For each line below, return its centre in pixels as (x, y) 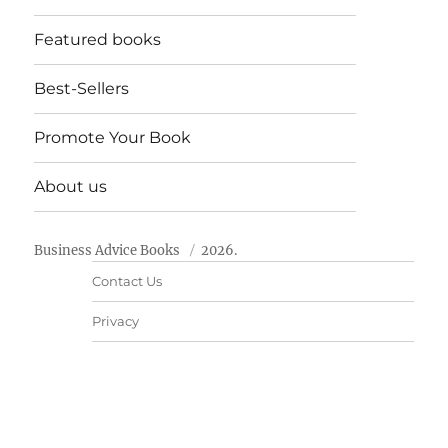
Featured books (98, 40)
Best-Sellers (82, 89)
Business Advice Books (107, 250)
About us (71, 187)
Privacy (115, 320)
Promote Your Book (113, 138)
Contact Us (126, 280)
